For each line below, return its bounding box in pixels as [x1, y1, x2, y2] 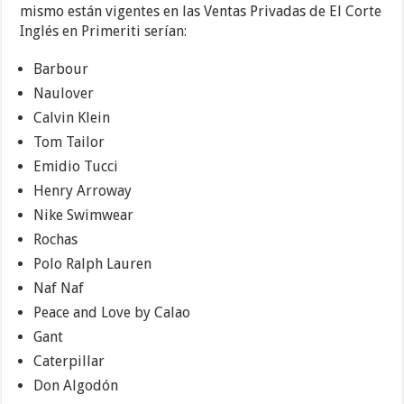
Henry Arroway [33, 182, 133, 200]
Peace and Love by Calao [33, 304, 191, 322]
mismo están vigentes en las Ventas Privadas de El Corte [20, 3, 382, 21]
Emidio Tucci [33, 158, 119, 176]
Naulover [33, 85, 95, 103]
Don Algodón [33, 377, 119, 395]
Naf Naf [33, 280, 85, 298]
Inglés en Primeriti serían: [20, 23, 188, 41]
